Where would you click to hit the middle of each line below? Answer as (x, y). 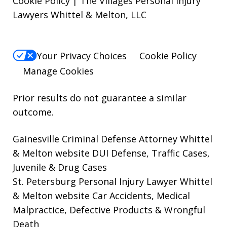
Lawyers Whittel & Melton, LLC (80, 15)
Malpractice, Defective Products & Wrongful (109, 210)
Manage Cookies (58, 71)
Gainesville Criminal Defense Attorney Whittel (112, 139)
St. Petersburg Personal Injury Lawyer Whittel (112, 181)
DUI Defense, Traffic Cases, (150, 153)
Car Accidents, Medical (140, 195)
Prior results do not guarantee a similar (100, 98)
